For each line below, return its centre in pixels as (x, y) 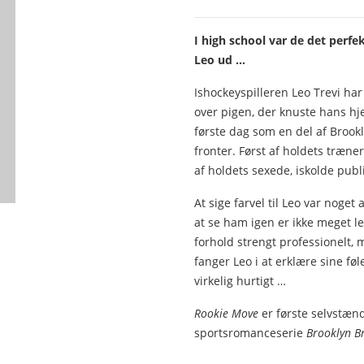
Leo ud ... (220, 60)
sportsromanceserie (250, 333)
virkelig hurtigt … (240, 281)
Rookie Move (226, 314)
